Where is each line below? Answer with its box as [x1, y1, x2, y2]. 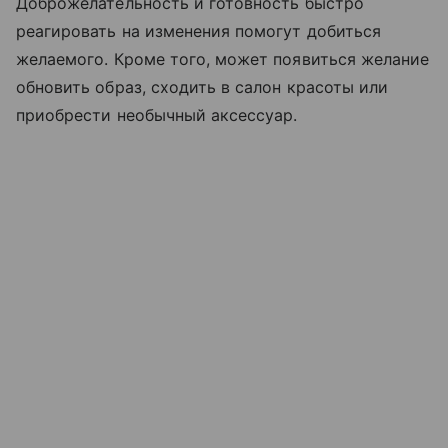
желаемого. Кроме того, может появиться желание [16, 48, 430, 69]
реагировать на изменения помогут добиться [16, 20, 381, 41]
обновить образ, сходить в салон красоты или [16, 76, 389, 97]
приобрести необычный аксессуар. [16, 104, 298, 125]
